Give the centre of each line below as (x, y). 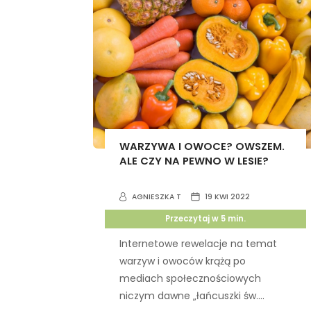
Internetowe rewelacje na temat (198, 244)
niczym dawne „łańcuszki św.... (192, 296)
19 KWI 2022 (228, 197)
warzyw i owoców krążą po (182, 261)
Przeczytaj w (192, 219)
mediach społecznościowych (190, 279)
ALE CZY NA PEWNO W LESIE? (194, 160)
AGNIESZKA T (156, 197)
